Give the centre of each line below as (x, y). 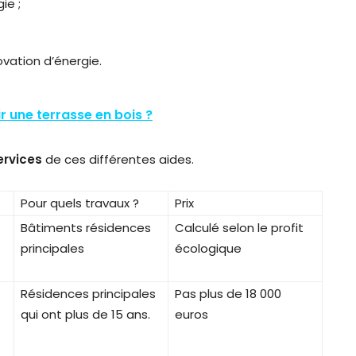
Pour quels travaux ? (80, 203)
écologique (208, 248)
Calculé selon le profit (239, 227)
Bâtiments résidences (86, 227)
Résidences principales (88, 293)
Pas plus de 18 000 (228, 293)
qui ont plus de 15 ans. (85, 314)
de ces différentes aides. (120, 159)
